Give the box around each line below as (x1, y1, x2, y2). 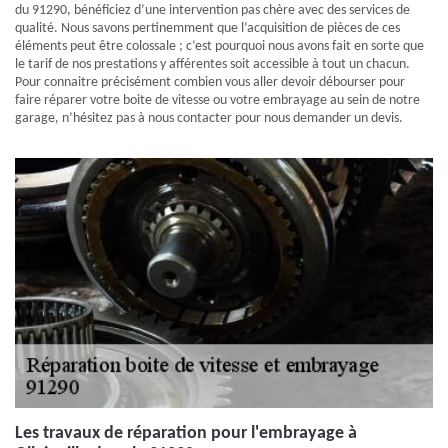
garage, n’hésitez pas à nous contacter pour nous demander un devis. (15, 111, 403, 126)
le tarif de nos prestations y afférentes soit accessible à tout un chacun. (15, 57, 410, 72)
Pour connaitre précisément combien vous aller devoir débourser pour (15, 75, 405, 90)
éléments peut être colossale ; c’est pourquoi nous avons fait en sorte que (15, 39, 424, 54)
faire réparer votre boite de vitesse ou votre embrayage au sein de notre (15, 93, 420, 108)
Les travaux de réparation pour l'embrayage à (15, 424, 357, 443)
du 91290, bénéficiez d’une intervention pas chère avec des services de (15, 3, 410, 18)
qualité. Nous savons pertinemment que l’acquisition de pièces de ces (15, 21, 400, 36)
